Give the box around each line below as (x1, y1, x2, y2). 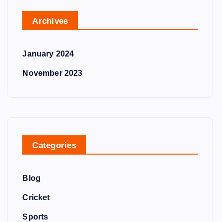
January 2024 (22, 50, 74, 58)
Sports (22, 213, 49, 221)
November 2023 (22, 69, 83, 77)
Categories (32, 141, 76, 150)
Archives (32, 16, 68, 26)
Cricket (22, 193, 50, 202)
